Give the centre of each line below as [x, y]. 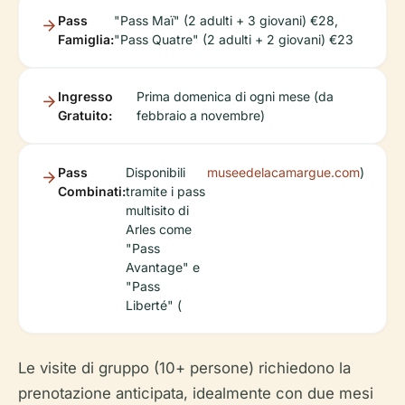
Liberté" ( [154, 306]
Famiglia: [86, 40]
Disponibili [155, 173]
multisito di [157, 211]
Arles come [159, 230]
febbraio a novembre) [200, 116]
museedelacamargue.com [283, 173]
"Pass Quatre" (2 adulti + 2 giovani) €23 [234, 40]
